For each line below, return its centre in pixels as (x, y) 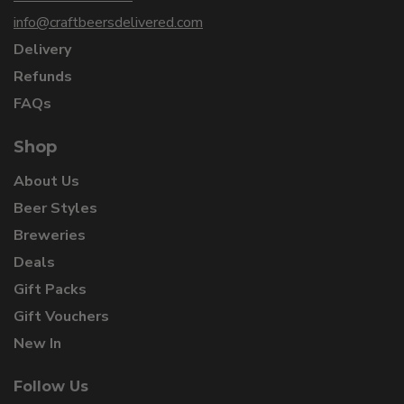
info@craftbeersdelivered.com (108, 23)
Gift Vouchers (61, 317)
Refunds (43, 77)
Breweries (50, 236)
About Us (46, 182)
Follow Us (51, 387)
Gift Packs (50, 290)
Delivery (42, 50)
